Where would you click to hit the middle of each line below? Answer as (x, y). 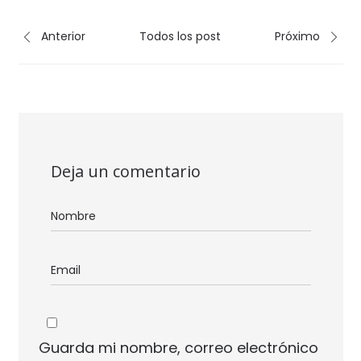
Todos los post (180, 36)
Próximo (299, 36)
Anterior (61, 36)
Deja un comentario (125, 171)
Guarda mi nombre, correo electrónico (178, 348)
